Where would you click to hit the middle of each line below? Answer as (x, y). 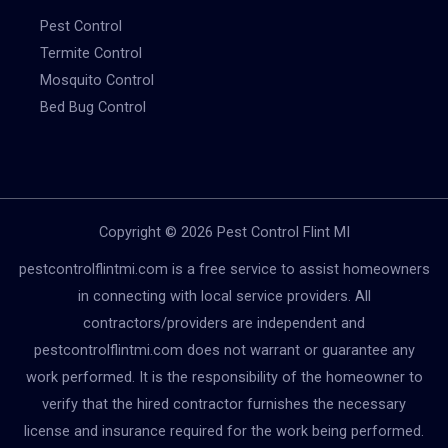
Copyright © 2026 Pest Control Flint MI (224, 232)
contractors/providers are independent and (224, 323)
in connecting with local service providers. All (224, 296)
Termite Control (91, 53)
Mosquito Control (97, 80)
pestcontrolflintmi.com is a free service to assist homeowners (224, 269)
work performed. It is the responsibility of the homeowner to (224, 377)
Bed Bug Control (93, 107)
